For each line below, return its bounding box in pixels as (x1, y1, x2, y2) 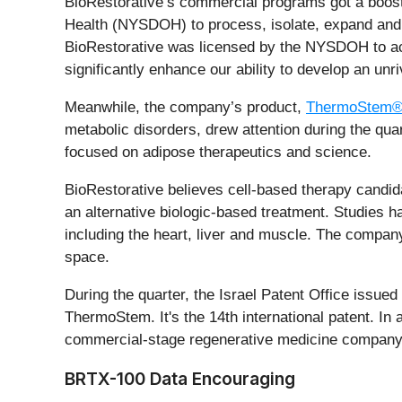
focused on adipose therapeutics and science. (65, 143, 371, 161)
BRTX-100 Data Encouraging (65, 367, 295, 389)
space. (65, 248, 109, 266)
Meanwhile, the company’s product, (65, 98, 306, 116)
